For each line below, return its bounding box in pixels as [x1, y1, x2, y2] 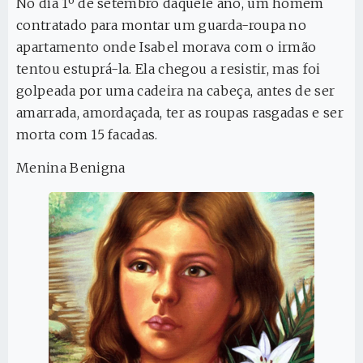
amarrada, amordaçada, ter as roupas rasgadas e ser [16, 104, 344, 121]
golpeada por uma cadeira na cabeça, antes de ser [16, 82, 335, 99]
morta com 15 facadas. [16, 126, 158, 143]
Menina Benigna [16, 160, 126, 177]
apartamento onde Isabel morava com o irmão [16, 38, 317, 55]
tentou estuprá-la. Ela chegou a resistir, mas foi [16, 60, 321, 77]
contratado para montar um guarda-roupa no [16, 16, 307, 33]
